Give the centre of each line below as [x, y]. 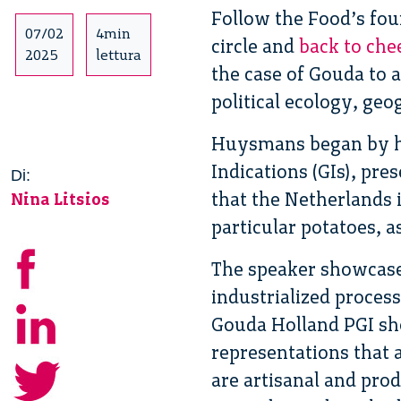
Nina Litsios [60, 199]
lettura [119, 55]
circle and [255, 46]
